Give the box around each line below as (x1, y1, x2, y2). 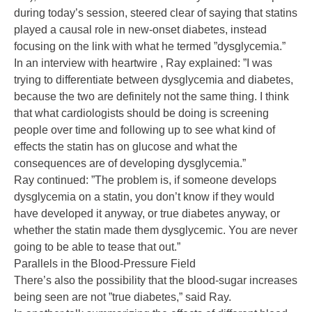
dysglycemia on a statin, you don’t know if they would (14, 191, 274, 203)
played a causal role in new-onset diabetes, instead (14, 24, 267, 36)
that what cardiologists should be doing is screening (14, 107, 269, 120)
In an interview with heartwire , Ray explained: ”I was (14, 57, 272, 70)
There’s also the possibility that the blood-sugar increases (14, 274, 297, 287)
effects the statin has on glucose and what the (14, 141, 237, 153)
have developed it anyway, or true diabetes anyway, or (14, 208, 280, 220)
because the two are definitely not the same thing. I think (14, 91, 289, 103)
